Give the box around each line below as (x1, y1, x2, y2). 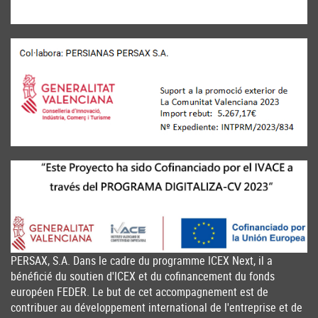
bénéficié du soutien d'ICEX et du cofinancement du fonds (11, 268, 275, 284)
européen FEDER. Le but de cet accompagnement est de (11, 283, 268, 300)
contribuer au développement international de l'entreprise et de (11, 299, 302, 315)
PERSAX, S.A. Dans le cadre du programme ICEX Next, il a (11, 252, 273, 268)
